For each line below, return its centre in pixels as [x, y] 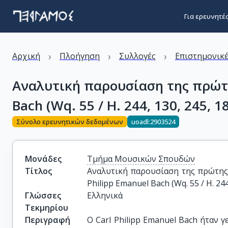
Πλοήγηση [80, 56]
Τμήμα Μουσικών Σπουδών [141, 159]
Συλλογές [137, 56]
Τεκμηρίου [47, 208]
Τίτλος [38, 171]
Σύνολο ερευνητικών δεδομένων [70, 121]
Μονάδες [43, 159]
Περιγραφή [48, 220]
